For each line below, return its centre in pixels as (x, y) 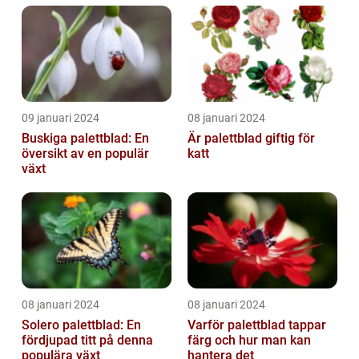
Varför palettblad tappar (257, 325)
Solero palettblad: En (81, 325)
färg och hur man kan (249, 341)
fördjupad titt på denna (87, 341)
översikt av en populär (85, 154)
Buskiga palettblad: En (85, 139)
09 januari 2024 (61, 118)
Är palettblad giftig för (251, 139)
